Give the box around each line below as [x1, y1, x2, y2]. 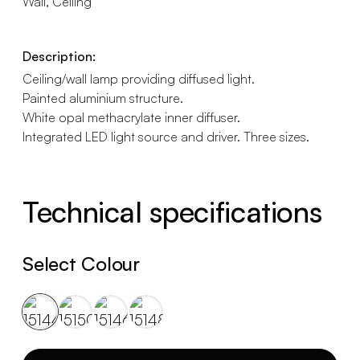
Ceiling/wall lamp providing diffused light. [22, 71, 255, 87]
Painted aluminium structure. [22, 90, 183, 106]
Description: [22, 48, 96, 64]
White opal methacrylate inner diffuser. [22, 109, 240, 125]
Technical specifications [22, 194, 322, 230]
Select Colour [22, 252, 140, 276]
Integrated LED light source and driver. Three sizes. [22, 129, 309, 145]
